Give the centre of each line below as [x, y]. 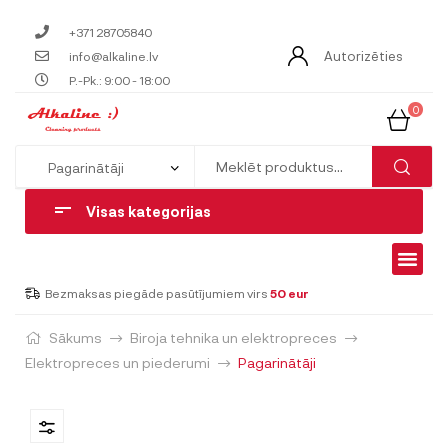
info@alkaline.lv [113, 55]
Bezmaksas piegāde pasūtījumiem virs [157, 292]
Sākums [75, 337]
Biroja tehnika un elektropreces [233, 337]
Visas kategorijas [148, 211]
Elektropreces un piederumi [117, 362]
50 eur [289, 292]
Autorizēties [363, 55]
